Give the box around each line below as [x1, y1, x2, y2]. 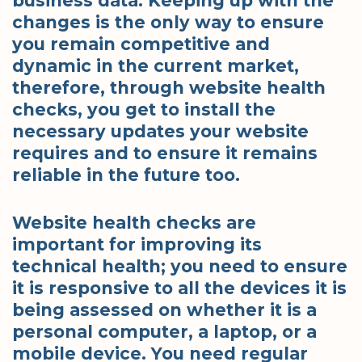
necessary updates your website [12, 121, 309, 142]
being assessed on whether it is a [12, 299, 317, 320]
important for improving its [12, 234, 262, 255]
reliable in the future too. [12, 165, 240, 186]
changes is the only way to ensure [12, 12, 324, 33]
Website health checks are [12, 212, 256, 233]
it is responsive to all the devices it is [12, 277, 347, 298]
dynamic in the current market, [12, 56, 299, 77]
